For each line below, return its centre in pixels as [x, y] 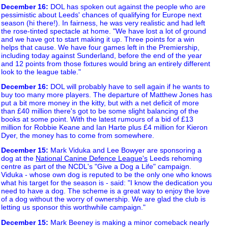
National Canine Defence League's [92, 159]
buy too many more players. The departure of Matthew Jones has [107, 95]
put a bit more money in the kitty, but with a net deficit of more [100, 103]
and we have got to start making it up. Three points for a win [98, 39]
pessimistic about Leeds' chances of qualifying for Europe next [101, 15]
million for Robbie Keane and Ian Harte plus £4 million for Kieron [104, 127]
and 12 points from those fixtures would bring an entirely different [106, 63]
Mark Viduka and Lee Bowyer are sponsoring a [125, 150]
